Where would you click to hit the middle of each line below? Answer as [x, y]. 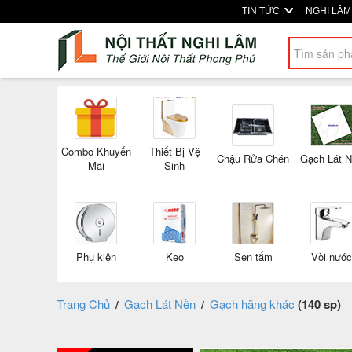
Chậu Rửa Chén [253, 158]
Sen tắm [253, 257]
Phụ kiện [96, 257]
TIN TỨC [262, 11]
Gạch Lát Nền [160, 304]
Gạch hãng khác [252, 304]
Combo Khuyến [96, 151]
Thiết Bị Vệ [174, 151]
